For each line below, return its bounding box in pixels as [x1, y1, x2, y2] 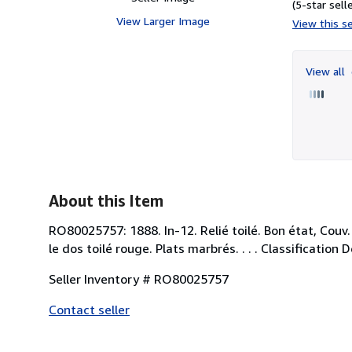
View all [306, 64, 348, 78]
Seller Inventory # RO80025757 [49, 270, 229, 287]
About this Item [49, 191, 163, 210]
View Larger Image [115, 13, 210, 27]
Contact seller [49, 301, 130, 317]
